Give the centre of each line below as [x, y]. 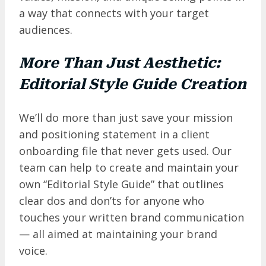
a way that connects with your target [114, 13]
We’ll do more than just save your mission [126, 117]
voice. [35, 250]
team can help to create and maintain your [129, 167]
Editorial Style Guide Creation [133, 84]
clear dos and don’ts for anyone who [112, 200]
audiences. [47, 29]
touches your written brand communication [132, 217]
